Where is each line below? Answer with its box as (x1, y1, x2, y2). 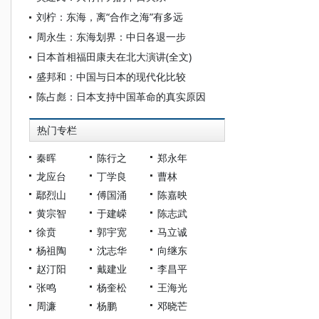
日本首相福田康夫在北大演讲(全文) (36, 50, 192, 63)
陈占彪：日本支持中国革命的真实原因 (36, 90, 206, 103)
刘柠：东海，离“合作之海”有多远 (36, 10, 183, 23)
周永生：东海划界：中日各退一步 (36, 30, 186, 43)
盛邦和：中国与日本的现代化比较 (36, 70, 186, 83)
